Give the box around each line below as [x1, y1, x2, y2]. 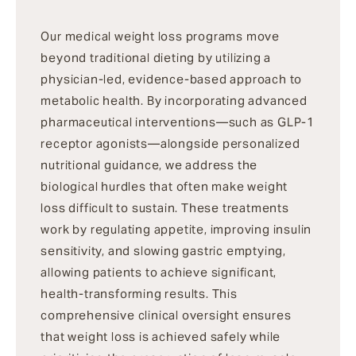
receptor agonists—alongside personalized [41, 135, 300, 151]
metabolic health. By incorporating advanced [41, 92, 308, 108]
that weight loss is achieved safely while [41, 328, 281, 344]
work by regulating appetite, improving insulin [41, 221, 312, 237]
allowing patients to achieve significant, [41, 264, 277, 280]
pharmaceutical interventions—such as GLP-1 [41, 114, 315, 130]
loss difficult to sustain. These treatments [41, 199, 289, 215]
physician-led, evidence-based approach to [41, 71, 303, 87]
